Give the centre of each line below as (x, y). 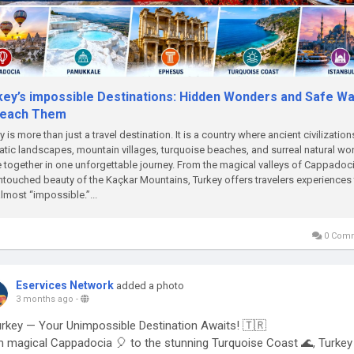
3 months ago (45, 299)
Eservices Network (65, 285)
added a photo (150, 286)
